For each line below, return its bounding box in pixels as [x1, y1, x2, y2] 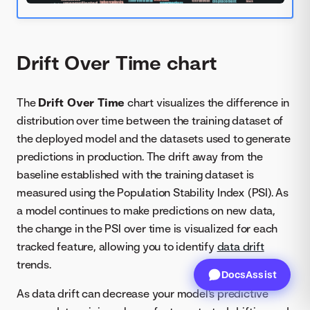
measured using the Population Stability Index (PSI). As [17, 185, 289, 199]
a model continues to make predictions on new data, [17, 203, 275, 217]
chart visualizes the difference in [125, 95, 290, 109]
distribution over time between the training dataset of [17, 113, 284, 127]
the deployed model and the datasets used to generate [17, 131, 291, 145]
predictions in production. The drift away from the [17, 149, 263, 163]
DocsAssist [221, 268, 277, 280]
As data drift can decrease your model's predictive [17, 286, 268, 300]
